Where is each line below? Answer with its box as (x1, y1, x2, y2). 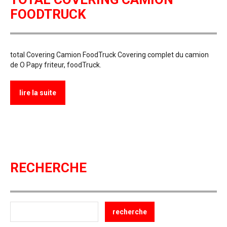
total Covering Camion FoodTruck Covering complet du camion (10, 50, 209, 59)
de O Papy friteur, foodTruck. (10, 60, 101, 69)
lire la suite (19, 88, 56, 97)
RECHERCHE (10, 160, 87, 175)
